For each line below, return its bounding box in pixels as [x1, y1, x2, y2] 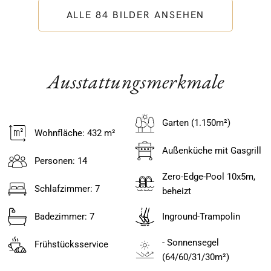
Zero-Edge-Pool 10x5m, [162, 171, 255, 182]
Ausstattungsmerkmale [47, 68, 224, 94]
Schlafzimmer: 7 [34, 183, 100, 195]
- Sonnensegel [162, 237, 219, 248]
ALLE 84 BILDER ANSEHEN [66, 8, 205, 21]
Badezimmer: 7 [34, 211, 94, 223]
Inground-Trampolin [162, 211, 240, 223]
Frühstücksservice [34, 239, 108, 250]
